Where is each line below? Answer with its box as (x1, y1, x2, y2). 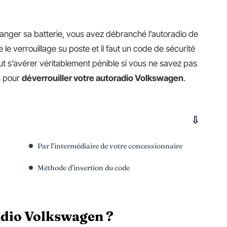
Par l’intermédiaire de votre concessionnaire (37, 141, 182, 150)
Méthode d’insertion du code (37, 163, 130, 172)
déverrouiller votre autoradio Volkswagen (22, 73, 183, 83)
